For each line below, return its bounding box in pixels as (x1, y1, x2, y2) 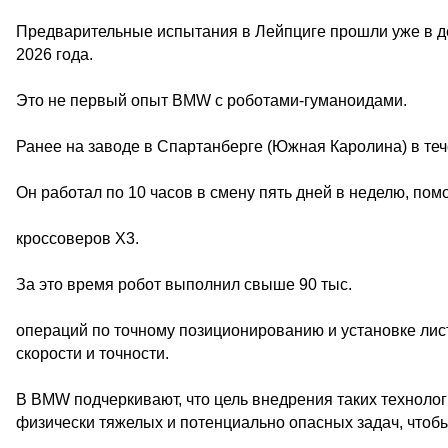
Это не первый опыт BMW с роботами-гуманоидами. (16, 92, 407, 109)
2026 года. (16, 46, 93, 63)
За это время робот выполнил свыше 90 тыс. (16, 276, 352, 293)
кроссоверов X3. (16, 230, 139, 247)
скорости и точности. (16, 345, 169, 362)
